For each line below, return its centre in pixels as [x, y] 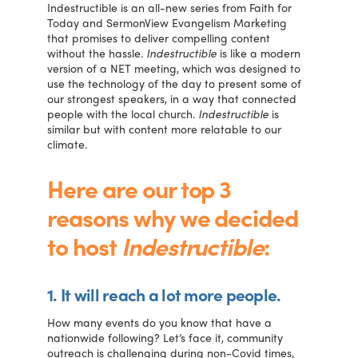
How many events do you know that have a [160, 322]
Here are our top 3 [139, 189]
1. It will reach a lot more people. [164, 294]
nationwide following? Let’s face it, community [165, 337]
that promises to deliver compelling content [159, 38]
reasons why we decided [173, 217]
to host [84, 246]
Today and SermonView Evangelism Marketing [167, 23]
